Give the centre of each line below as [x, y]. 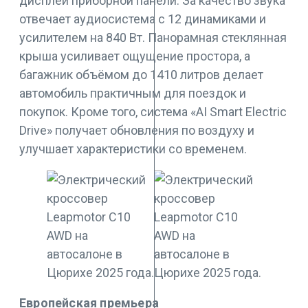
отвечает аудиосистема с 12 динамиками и [143, 19]
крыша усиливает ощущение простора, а [135, 56]
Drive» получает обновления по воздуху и [137, 131]
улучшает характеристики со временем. [133, 149]
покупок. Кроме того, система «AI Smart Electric [153, 112]
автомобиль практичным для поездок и [133, 93]
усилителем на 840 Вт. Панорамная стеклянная [153, 38]
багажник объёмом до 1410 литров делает [141, 75]
